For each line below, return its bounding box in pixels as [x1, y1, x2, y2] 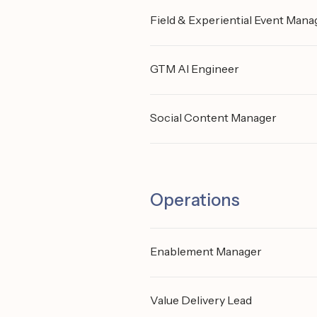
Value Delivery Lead [150, 293, 252, 307]
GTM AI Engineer [150, 62, 239, 76]
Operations [150, 190, 240, 210]
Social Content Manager [150, 110, 277, 125]
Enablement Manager [150, 244, 262, 258]
